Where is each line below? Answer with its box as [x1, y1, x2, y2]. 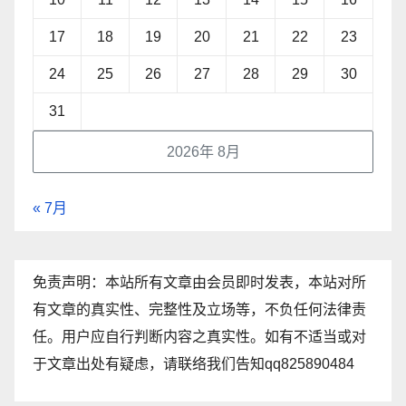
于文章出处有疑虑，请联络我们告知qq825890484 [33, 356, 354, 372]
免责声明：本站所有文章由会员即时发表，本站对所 [33, 275, 366, 291]
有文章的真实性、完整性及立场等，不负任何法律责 [33, 302, 366, 318]
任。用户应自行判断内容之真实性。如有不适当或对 [33, 329, 366, 345]
